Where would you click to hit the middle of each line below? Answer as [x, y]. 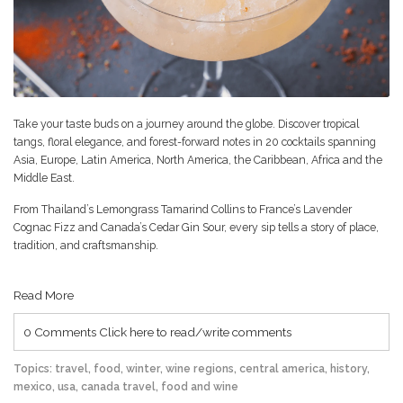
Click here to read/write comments [195, 331]
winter [143, 368]
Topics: [34, 368]
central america [282, 368]
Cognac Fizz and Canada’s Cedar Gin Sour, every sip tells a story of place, [196, 227]
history [349, 368]
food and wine [200, 386]
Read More [44, 295]
